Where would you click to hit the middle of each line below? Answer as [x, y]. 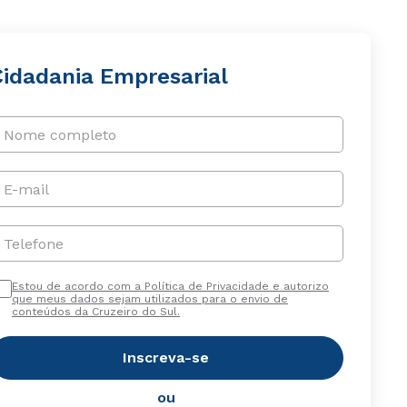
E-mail [26, 189]
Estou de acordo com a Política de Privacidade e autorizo [170, 286]
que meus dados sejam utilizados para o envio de [149, 299]
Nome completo [60, 134]
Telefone [33, 243]
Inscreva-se [166, 357]
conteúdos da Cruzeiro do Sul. [95, 312]
